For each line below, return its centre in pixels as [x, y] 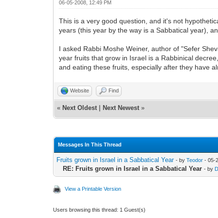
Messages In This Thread [90, 145]
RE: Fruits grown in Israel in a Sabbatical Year [133, 169]
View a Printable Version [93, 189]
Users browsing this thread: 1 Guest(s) [100, 210]
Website [80, 91]
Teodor [195, 160]
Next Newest [121, 108]
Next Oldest [80, 108]
